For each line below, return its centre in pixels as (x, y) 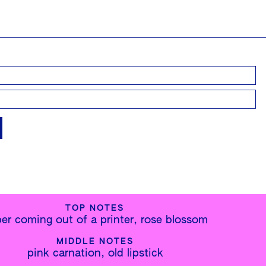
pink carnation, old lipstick (95, 254)
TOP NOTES (95, 209)
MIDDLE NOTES (95, 242)
